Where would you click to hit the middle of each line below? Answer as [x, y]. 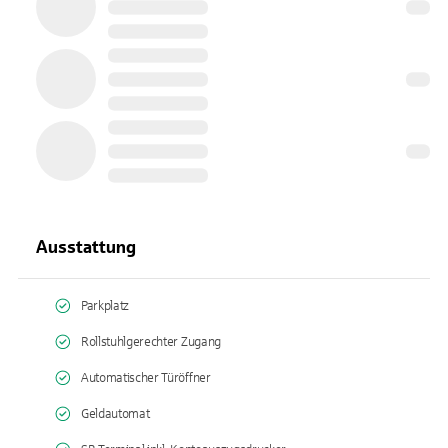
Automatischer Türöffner [146, 378]
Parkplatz [105, 306]
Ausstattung [86, 247]
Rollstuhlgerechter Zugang [151, 342]
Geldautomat [115, 414]
